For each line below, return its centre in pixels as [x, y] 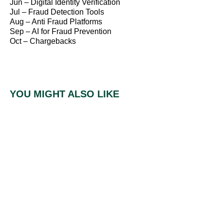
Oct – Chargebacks [43, 41]
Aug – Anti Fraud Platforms [56, 22]
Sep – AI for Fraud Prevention [61, 32]
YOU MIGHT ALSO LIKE [64, 94]
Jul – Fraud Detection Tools [57, 12]
